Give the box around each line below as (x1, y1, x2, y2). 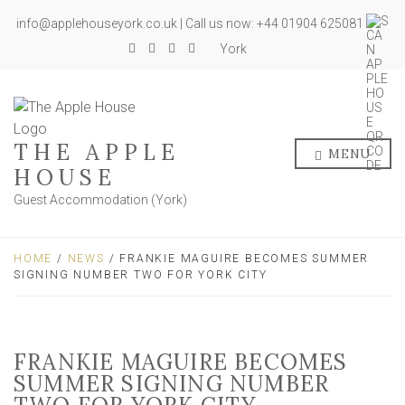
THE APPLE (14, 138, 180, 166)
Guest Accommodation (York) (14, 193, 187, 207)
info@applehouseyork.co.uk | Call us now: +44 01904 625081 (16, 16, 366, 32)
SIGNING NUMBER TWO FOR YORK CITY (14, 268, 268, 281)
